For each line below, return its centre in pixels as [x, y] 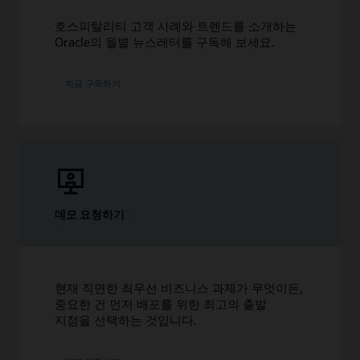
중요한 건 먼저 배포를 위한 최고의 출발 [161, 303]
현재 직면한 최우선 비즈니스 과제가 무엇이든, [179, 287]
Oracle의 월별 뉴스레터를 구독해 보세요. [165, 42]
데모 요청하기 [90, 215]
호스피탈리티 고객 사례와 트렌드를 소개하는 [176, 26]
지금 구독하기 [93, 84]
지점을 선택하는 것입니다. [126, 319]
